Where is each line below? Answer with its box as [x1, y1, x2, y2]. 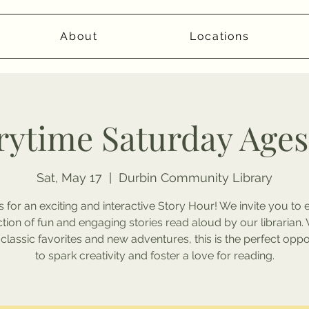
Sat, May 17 [37, 170, 102, 186]
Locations [190, 30, 250, 43]
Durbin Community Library [119, 170, 272, 186]
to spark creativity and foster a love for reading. [34, 249, 275, 263]
